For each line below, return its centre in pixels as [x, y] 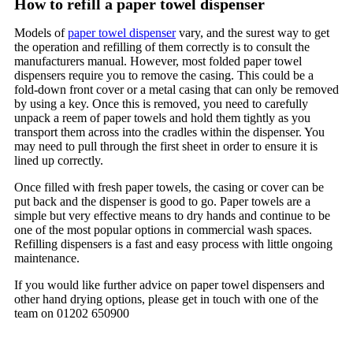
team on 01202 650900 [72, 314]
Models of [41, 33]
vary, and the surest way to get [253, 33]
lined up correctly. [60, 161]
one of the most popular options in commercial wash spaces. [163, 230]
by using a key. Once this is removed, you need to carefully [161, 104]
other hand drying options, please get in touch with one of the [166, 299]
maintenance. [48, 258]
